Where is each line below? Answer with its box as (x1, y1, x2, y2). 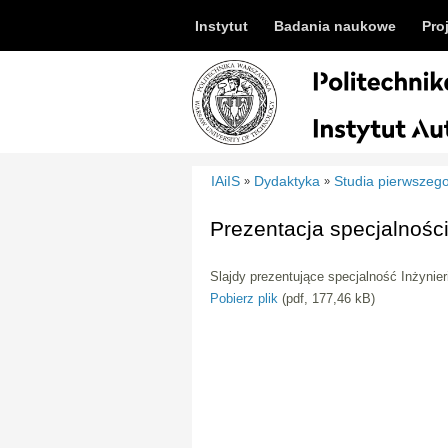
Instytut (195, 18, 248, 34)
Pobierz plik (210, 291, 278, 307)
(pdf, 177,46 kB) (278, 291, 375, 307)
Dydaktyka (254, 173, 321, 189)
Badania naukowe (274, 18, 396, 34)
